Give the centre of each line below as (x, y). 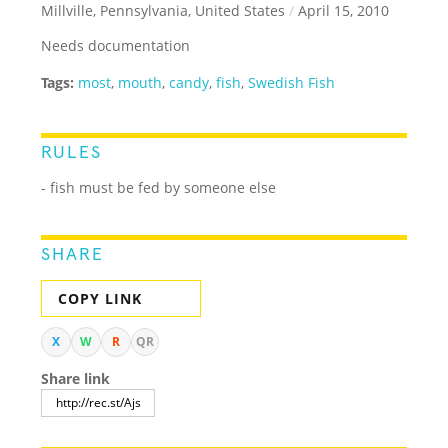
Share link (76, 378)
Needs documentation (116, 45)
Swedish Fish (292, 82)
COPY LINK (100, 298)
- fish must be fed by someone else (159, 187)
